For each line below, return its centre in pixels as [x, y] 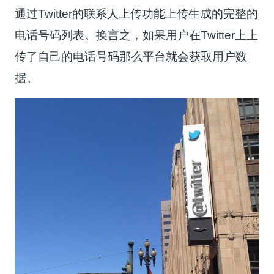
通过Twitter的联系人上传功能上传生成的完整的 [137, 13]
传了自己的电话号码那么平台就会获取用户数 [131, 56]
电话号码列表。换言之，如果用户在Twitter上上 [137, 35]
